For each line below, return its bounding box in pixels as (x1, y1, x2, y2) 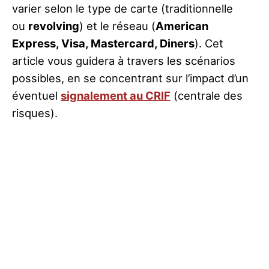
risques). (12, 106, 58, 120)
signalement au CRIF (61, 89, 171, 103)
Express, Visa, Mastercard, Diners (12, 37, 195, 50)
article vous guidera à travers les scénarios (12, 54, 235, 68)
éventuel (12, 89, 61, 103)
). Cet (195, 37, 223, 50)
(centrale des (171, 89, 243, 103)
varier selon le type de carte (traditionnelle (12, 2, 233, 16)
